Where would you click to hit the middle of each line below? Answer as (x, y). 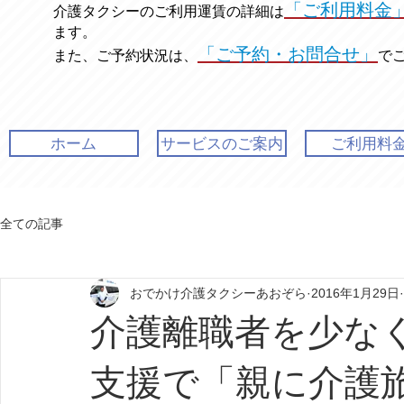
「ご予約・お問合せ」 (288, 54)
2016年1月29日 (355, 293)
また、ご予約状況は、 (125, 55)
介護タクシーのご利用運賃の (147, 11)
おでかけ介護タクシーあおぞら (218, 293)
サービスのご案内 (222, 143)
